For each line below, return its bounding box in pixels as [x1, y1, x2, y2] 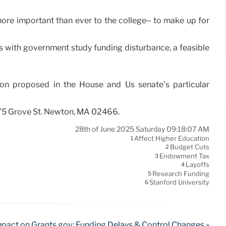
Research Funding [152, 169, 209, 178]
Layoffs [186, 160, 209, 169]
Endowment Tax [159, 152, 209, 160]
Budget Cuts [170, 143, 209, 151]
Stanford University [149, 178, 209, 187]
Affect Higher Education [134, 134, 209, 143]
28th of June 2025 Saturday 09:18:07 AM [75, 124, 209, 134]
